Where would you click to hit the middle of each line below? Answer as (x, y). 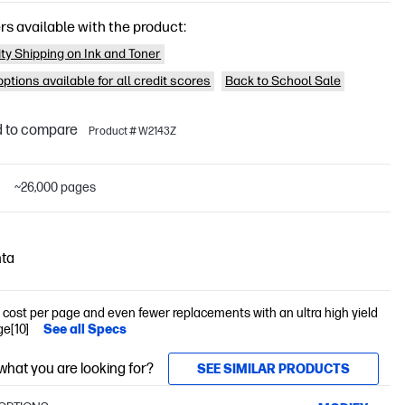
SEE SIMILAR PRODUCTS (274, 369)
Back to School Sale (283, 81)
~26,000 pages (56, 188)
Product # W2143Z (133, 131)
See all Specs (85, 330)
